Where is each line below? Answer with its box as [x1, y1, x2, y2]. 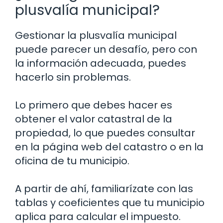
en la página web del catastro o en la [15, 140, 204, 154]
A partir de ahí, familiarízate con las [15, 182, 193, 196]
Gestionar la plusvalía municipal [15, 28, 177, 43]
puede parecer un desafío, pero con [15, 42, 197, 57]
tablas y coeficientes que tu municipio [15, 196, 205, 210]
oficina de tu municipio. [15, 154, 129, 168]
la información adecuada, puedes [15, 56, 186, 71]
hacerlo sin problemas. [15, 70, 131, 85]
